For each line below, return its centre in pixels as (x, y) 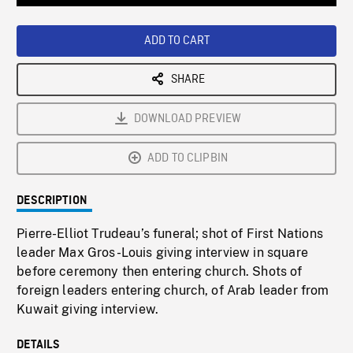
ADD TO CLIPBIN (188, 159)
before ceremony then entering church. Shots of (160, 272)
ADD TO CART (176, 41)
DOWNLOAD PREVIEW (188, 119)
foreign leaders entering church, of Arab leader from (173, 291)
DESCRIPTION (52, 201)
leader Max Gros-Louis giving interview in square (162, 253)
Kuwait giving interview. (88, 310)
